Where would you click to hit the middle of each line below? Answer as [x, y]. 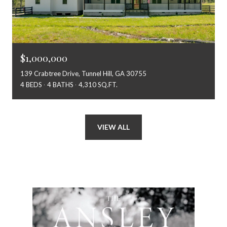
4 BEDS [31, 85]
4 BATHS [60, 85]
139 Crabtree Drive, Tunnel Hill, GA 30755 [83, 74]
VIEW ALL [113, 127]
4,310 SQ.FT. [98, 85]
